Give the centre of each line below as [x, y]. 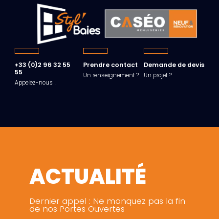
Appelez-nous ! [35, 83]
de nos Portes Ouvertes [77, 209]
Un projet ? [158, 76]
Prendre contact [110, 65]
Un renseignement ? [111, 76]
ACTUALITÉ [88, 176]
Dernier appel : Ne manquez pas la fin [107, 201]
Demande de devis [174, 65]
